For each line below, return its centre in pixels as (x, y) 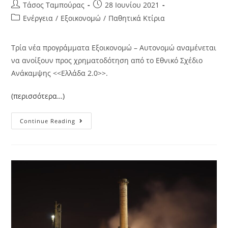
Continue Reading (48, 121)
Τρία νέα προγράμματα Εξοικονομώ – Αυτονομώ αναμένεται (114, 48)
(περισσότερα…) (38, 96)
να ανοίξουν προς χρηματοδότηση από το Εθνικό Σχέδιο (107, 61)
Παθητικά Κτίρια (137, 18)
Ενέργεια (38, 18)
